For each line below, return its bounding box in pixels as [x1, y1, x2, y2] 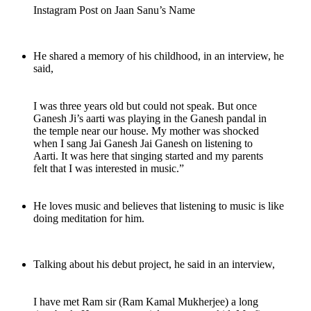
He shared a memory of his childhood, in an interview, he [33, 50, 284, 62]
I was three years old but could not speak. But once [33, 100, 257, 112]
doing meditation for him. [33, 212, 144, 225]
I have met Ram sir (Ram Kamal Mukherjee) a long [33, 296, 258, 308]
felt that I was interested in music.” [33, 162, 184, 175]
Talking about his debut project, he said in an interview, [33, 258, 275, 271]
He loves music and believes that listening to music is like [33, 200, 284, 212]
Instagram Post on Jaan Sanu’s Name [33, 4, 195, 17]
